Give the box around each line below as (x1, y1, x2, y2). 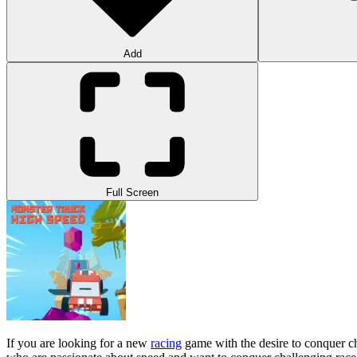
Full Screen (106, 186, 159, 198)
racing (151, 335, 182, 350)
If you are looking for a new (6, 335, 151, 350)
